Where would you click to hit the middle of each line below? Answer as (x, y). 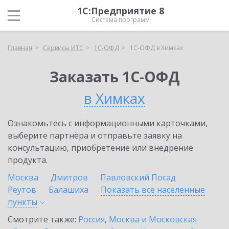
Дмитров (69, 177)
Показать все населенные (153, 190)
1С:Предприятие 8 (121, 11)
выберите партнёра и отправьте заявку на (95, 135)
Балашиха (68, 190)
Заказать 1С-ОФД (114, 77)
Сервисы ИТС (63, 48)
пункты (22, 202)
